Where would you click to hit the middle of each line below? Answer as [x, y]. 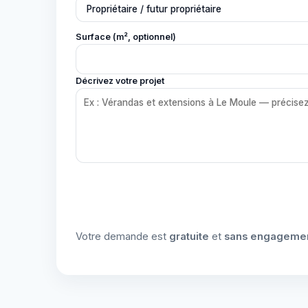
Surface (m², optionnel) [126, 37]
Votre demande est [122, 236]
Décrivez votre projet [120, 80]
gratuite [189, 236]
